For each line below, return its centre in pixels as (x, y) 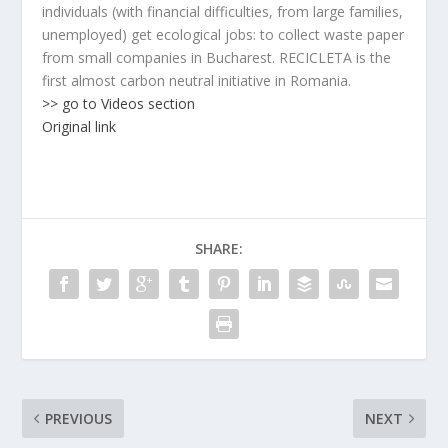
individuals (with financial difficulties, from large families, (223, 11)
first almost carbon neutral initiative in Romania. (197, 80)
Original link (79, 126)
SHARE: (219, 248)
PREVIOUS (79, 418)
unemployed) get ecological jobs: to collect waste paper (223, 34)
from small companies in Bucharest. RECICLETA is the (217, 57)
